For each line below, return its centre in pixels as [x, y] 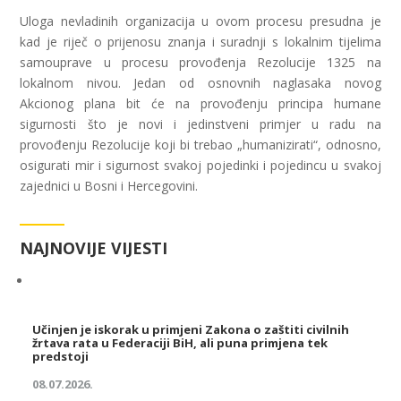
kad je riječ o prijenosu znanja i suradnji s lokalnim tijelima [200, 42]
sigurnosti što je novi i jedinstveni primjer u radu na [200, 124]
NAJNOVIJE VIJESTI [94, 248]
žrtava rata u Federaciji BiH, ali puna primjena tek [180, 343]
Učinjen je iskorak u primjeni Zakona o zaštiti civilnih [191, 329]
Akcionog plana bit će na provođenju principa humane [200, 103]
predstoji [61, 356]
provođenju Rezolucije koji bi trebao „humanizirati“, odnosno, [200, 145]
